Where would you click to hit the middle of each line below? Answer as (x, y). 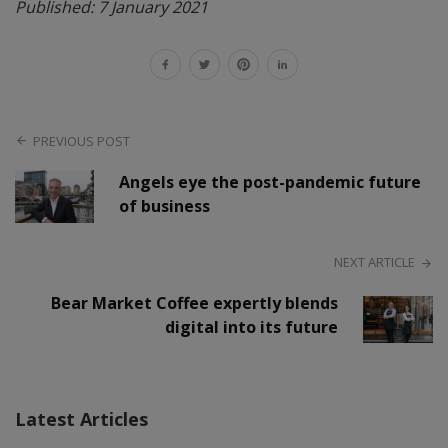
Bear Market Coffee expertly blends (195, 302)
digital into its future (252, 326)
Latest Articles (81, 418)
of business (165, 205)
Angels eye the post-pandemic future (270, 181)
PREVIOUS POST (82, 140)
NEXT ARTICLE (374, 261)
